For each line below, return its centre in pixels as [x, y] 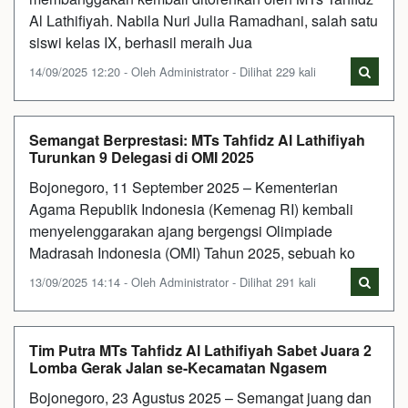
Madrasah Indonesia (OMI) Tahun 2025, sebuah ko [192, 252]
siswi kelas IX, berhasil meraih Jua [141, 42]
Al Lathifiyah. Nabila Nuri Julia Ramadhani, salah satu [204, 20]
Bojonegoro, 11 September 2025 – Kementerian [184, 187]
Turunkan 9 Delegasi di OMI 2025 [142, 157]
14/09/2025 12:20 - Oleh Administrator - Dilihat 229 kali [173, 71]
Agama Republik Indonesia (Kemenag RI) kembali [191, 209]
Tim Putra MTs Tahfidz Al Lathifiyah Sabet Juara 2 [200, 350]
